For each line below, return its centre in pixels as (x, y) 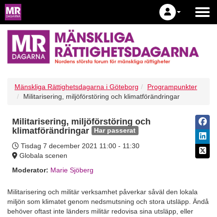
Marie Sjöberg (72, 170)
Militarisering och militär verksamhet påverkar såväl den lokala (102, 192)
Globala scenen (42, 155)
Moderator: (30, 170)
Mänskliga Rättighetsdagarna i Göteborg (77, 87)
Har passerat (115, 131)
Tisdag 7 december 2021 (59, 146)
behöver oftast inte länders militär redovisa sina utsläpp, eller (100, 211)
